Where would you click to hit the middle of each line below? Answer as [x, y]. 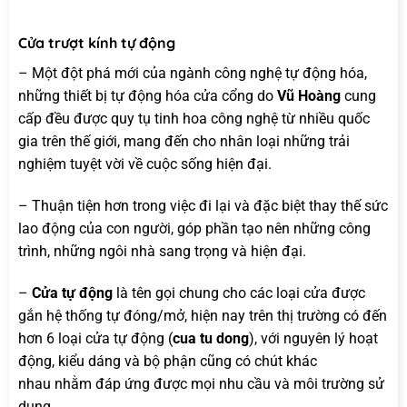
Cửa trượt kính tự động [97, 43]
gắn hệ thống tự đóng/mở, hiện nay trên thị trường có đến [203, 315]
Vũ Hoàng [311, 96]
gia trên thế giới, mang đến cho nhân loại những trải [184, 142]
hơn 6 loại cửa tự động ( [95, 338]
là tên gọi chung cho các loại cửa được [239, 293]
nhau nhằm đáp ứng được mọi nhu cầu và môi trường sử [201, 383]
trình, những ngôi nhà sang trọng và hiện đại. [162, 252]
